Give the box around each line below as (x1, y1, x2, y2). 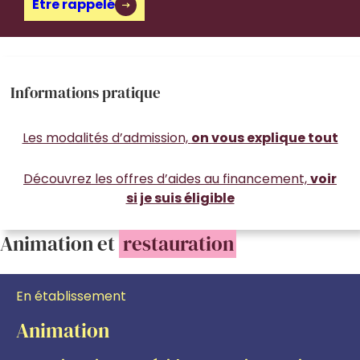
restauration (123, 229, 234, 257)
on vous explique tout (190, 128, 338, 147)
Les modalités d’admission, (22, 128, 191, 147)
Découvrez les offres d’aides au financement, (23, 169, 310, 188)
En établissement (16, 287, 126, 306)
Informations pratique (10, 81, 162, 104)
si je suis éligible (125, 188, 235, 207)
